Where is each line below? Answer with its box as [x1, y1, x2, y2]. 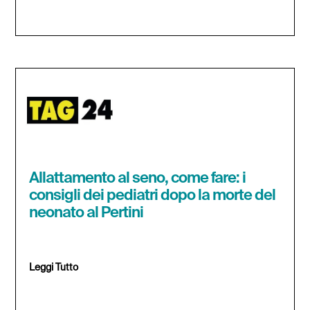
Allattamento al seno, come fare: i [29, 171, 246, 187]
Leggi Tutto [29, 263, 79, 273]
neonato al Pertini [29, 206, 144, 221]
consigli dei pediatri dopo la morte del [29, 188, 276, 204]
